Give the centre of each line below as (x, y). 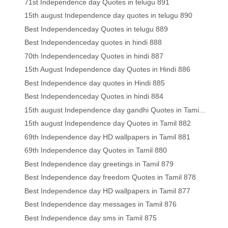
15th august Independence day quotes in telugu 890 (109, 16)
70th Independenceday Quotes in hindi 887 (94, 56)
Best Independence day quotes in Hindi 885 (95, 83)
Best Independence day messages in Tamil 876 (101, 204)
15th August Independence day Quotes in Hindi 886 (108, 69)
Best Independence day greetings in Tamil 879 (99, 164)
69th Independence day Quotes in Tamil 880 (96, 150)
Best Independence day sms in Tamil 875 (91, 218)
